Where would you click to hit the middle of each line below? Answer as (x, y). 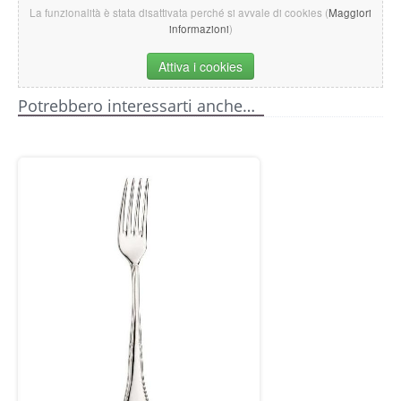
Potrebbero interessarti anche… (137, 106)
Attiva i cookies (200, 66)
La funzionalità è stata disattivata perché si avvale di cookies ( (179, 13)
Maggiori (350, 13)
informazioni (199, 29)
